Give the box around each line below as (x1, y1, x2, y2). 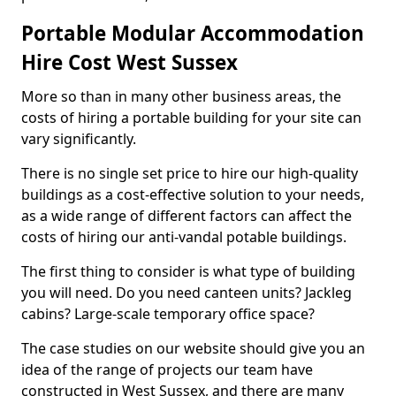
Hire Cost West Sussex (21, 49, 238, 76)
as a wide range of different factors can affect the (21, 206, 352, 225)
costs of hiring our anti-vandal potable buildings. (21, 227, 346, 247)
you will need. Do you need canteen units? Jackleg (21, 283, 352, 302)
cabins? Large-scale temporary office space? (21, 304, 318, 324)
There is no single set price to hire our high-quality (21, 164, 358, 183)
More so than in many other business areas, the (21, 87, 341, 106)
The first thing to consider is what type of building (21, 262, 355, 281)
